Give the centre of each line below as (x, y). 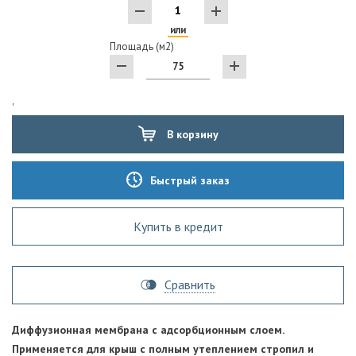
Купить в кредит (178, 226)
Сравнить (190, 284)
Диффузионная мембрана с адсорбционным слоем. (148, 329)
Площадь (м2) (142, 46)
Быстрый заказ (190, 180)
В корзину (191, 134)
